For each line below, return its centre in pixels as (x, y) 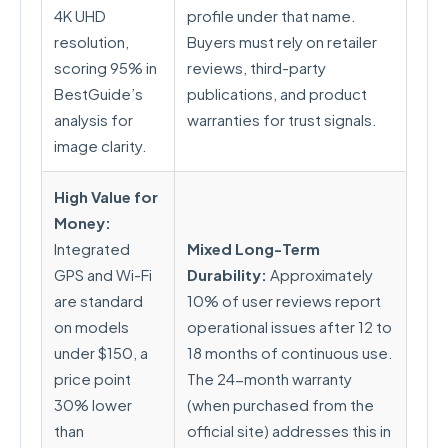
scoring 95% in (105, 67)
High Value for (106, 196)
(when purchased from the (280, 404)
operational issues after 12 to (289, 326)
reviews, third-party (256, 67)
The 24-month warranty (269, 378)
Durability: (227, 274)
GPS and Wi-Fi (103, 274)
